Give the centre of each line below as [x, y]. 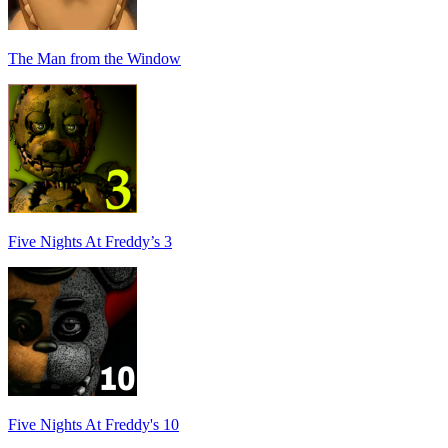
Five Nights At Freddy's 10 [93, 425]
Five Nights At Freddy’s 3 [90, 242]
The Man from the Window [94, 59]
